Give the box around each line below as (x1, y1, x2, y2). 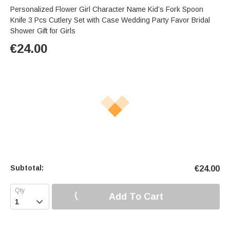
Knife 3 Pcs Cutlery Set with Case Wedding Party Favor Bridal (10, 16, 210, 25)
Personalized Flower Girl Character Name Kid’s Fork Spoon (10, 5, 203, 14)
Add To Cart (108, 191, 163, 202)
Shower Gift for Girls (10, 27, 75, 35)
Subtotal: (10, 164, 44, 172)
